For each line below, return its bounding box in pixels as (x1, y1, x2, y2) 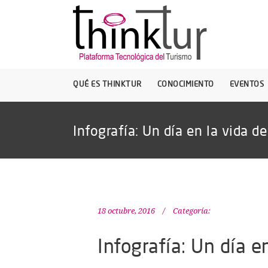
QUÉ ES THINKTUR (73, 79, 142, 89)
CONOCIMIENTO (157, 79, 214, 89)
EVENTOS (229, 79, 264, 89)
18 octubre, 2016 (98, 206, 155, 215)
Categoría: (173, 206, 211, 215)
